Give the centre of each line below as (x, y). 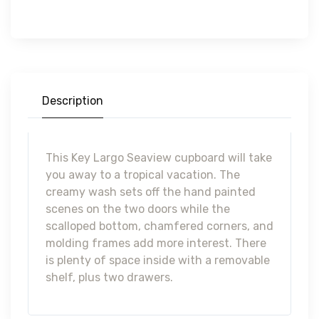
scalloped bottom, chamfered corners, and (159, 226)
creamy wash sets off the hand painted (151, 192)
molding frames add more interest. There (156, 243)
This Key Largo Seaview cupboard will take (159, 157)
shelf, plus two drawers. (109, 277)
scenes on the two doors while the (138, 209)
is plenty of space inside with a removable (158, 260)
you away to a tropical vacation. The (143, 174)
